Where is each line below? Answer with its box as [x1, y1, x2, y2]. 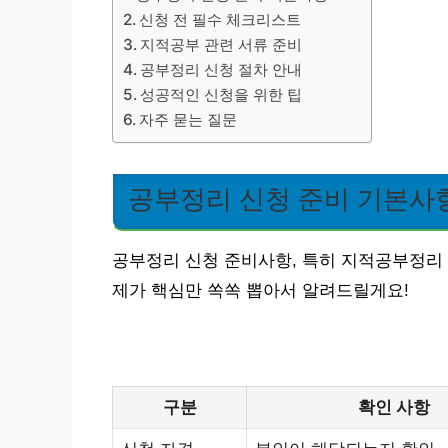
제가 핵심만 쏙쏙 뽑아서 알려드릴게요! [112, 281, 409, 301]
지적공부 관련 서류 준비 [140, 35, 303, 54]
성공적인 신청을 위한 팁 [140, 85, 303, 104]
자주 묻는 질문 [139, 110, 238, 129]
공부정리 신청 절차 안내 [140, 60, 303, 79]
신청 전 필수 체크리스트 [139, 10, 302, 29]
